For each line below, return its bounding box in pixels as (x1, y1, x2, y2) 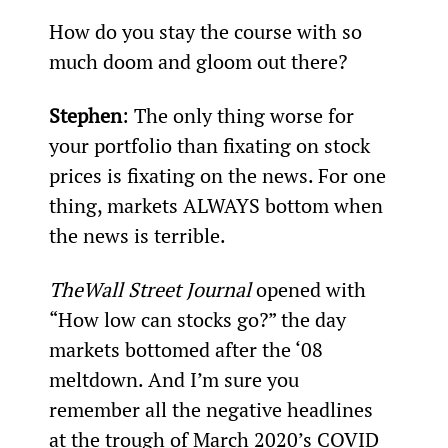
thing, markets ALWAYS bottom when (48, 191, 388, 219)
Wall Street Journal (82, 275, 251, 303)
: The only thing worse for (121, 101, 359, 129)
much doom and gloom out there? (48, 47, 347, 75)
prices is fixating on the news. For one (48, 161, 391, 189)
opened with (250, 275, 371, 303)
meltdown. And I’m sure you (48, 365, 304, 393)
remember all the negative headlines (48, 395, 378, 423)
